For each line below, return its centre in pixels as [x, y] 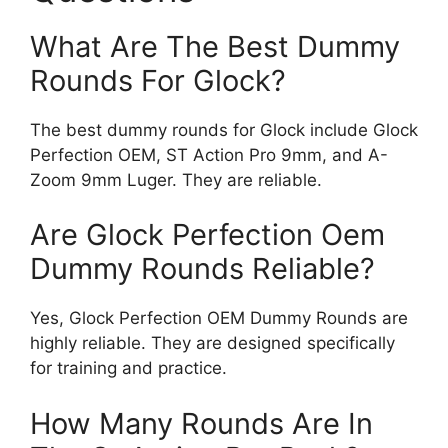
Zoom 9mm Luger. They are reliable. [176, 179]
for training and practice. [128, 368]
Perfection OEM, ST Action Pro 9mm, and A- [209, 154]
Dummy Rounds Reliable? [202, 269]
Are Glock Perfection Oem [207, 235]
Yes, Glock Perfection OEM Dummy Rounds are [219, 318]
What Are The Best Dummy [215, 46]
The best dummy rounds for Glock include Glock [224, 129]
